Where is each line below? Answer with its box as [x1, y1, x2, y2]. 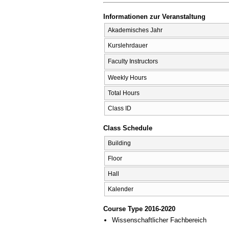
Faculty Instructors [108, 57, 158, 65]
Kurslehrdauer [108, 41, 148, 49]
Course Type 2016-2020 [103, 205, 175, 213]
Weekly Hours [108, 74, 147, 81]
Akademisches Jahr [108, 26, 163, 34]
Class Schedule [103, 124, 152, 132]
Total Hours [108, 89, 140, 97]
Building [108, 139, 131, 147]
